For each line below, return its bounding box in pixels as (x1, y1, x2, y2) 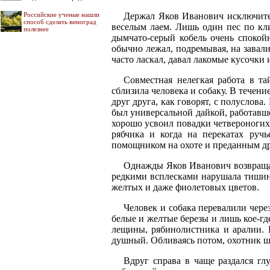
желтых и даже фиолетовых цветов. (111, 182, 259, 193)
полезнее (24, 25, 49, 33)
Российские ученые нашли (24, 11, 99, 18)
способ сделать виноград (24, 18, 96, 25)
